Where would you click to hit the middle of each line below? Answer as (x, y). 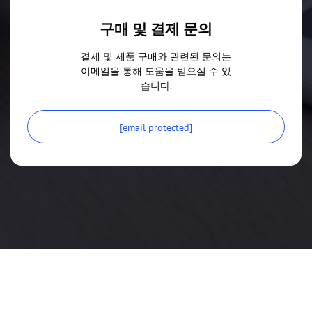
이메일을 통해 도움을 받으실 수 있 (156, 71)
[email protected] (156, 127)
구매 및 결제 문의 (156, 29)
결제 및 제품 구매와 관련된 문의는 (156, 56)
